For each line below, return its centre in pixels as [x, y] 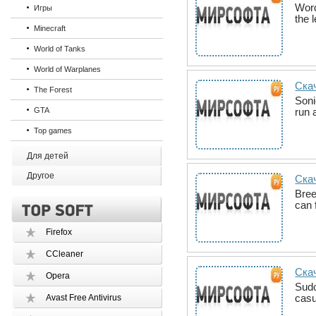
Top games [53, 130]
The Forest [53, 90]
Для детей [48, 156]
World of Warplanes [68, 69]
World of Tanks [60, 49]
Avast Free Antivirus [84, 298]
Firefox [59, 232]
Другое [41, 176]
